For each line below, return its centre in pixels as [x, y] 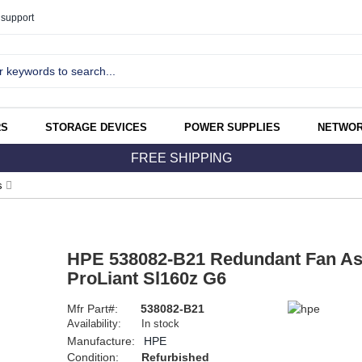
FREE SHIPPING [181, 158]
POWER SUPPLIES [232, 128]
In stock [161, 324]
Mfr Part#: [94, 309]
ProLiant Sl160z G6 [146, 279]
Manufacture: [102, 341]
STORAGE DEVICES [96, 128]
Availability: [94, 324]
